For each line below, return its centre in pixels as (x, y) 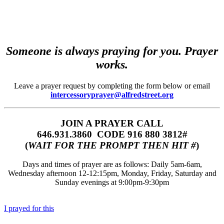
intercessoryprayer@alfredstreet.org (112, 94)
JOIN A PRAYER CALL (112, 123)
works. (112, 64)
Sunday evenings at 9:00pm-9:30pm (112, 182)
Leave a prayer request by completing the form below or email (112, 85)
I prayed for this (29, 208)
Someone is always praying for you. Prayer (112, 51)
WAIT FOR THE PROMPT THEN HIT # (112, 145)
